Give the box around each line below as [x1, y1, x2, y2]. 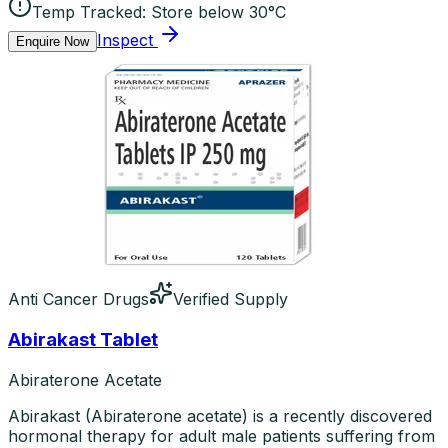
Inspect [97, 30, 153, 51]
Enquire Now [16, 34, 89, 50]
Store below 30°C [151, 2, 286, 23]
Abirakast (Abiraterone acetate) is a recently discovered [8, 405, 432, 426]
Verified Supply [173, 289, 288, 310]
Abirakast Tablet [8, 327, 158, 351]
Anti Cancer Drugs [8, 289, 149, 310]
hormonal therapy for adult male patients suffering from [8, 425, 435, 446]
